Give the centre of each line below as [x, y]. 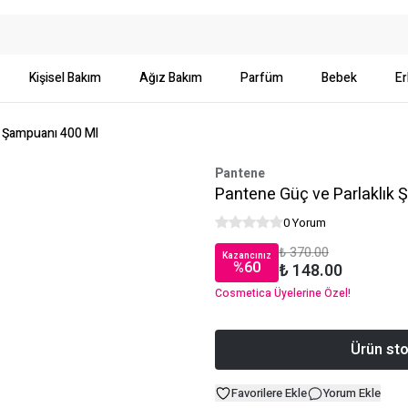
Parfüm [262, 78]
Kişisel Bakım [65, 78]
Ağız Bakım [171, 78]
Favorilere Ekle [269, 393]
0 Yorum [305, 223]
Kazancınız [247, 256]
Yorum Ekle [352, 393]
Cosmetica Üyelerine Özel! [283, 293]
